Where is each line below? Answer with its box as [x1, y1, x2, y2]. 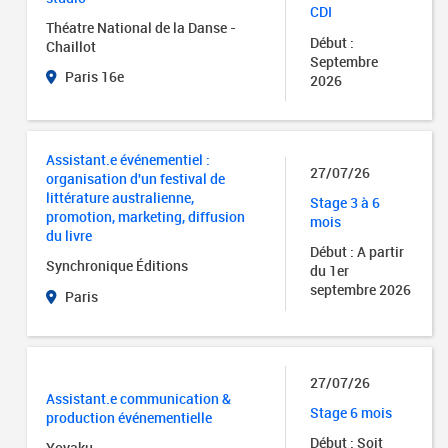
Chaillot [46, 37, 97, 57]
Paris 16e [62, 67, 125, 87]
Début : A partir [310, 242, 405, 262]
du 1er [310, 261, 350, 281]
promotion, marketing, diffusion [46, 207, 246, 227]
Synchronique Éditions [46, 256, 189, 276]
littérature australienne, [46, 188, 195, 208]
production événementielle [46, 407, 213, 427]
